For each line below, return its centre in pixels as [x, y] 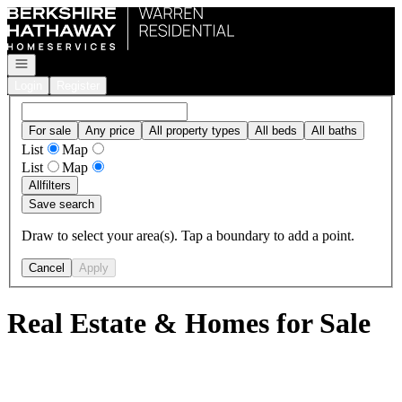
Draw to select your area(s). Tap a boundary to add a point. [188, 235]
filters [57, 185]
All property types [195, 130]
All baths [334, 130]
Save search [61, 204]
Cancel [47, 267]
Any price [110, 130]
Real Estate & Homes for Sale [189, 323]
